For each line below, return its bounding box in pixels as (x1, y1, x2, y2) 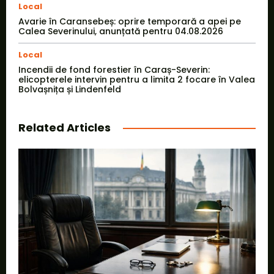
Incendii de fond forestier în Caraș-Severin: (18, 64, 210, 76)
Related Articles (18, 120, 111, 136)
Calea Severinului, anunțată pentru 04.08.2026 (18, 25, 223, 38)
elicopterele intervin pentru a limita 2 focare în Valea (18, 73, 255, 86)
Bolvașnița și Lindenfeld (18, 83, 121, 96)
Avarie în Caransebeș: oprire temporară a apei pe (18, 15, 241, 28)
